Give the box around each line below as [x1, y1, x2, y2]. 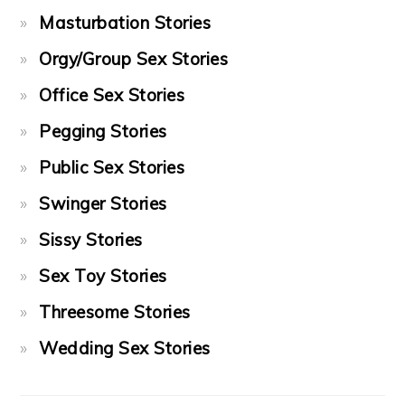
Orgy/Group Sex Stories [39, 47, 229, 70]
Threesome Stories [39, 300, 191, 323]
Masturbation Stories [39, 11, 212, 33]
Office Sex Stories [39, 83, 185, 106]
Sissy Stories [39, 228, 143, 250]
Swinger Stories [39, 192, 167, 214]
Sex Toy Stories [39, 264, 167, 287]
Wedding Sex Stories [39, 336, 211, 359]
